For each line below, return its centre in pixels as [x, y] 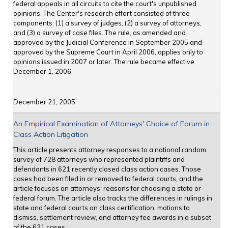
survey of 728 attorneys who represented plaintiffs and [99, 160]
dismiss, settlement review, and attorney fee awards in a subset [112, 218]
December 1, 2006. [43, 72]
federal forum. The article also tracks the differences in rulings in [113, 198]
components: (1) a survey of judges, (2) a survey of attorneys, [107, 23]
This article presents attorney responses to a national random [110, 150]
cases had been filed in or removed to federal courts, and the [108, 179]
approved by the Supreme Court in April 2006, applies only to [108, 52]
